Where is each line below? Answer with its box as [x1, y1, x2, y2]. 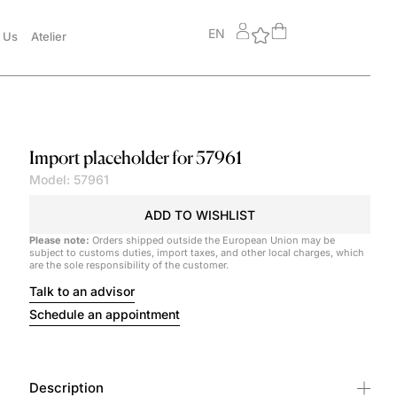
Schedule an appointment [28, 306, 180, 322]
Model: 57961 [28, 172, 109, 188]
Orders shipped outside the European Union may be [89, 233, 335, 246]
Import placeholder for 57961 [28, 146, 242, 169]
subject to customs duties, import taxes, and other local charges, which [28, 245, 364, 259]
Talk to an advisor [28, 283, 135, 299]
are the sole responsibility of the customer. [28, 258, 229, 271]
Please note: [28, 233, 90, 246]
